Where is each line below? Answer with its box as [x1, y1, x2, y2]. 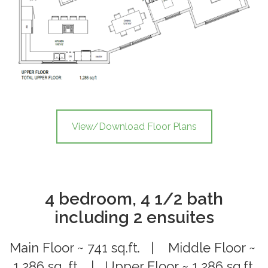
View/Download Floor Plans [71, 120, 197, 132]
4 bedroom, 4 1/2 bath [45, 189, 223, 209]
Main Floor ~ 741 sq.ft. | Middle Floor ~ [9, 240, 259, 256]
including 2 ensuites [54, 208, 214, 228]
